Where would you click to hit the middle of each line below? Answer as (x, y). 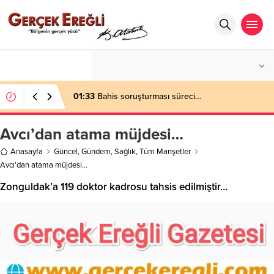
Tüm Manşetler (165, 151)
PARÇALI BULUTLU (161, 69)
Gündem (96, 151)
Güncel (66, 151)
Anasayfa (27, 151)
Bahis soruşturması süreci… (148, 96)
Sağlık (125, 151)
